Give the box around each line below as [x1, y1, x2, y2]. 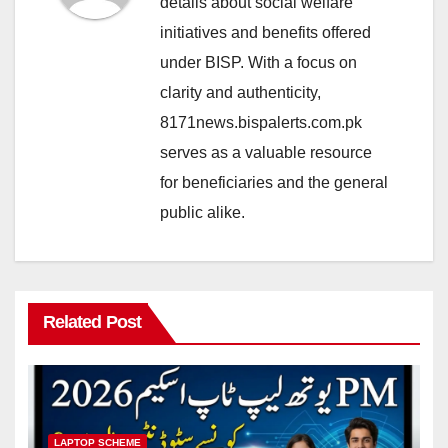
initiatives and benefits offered [160, 23, 371, 41]
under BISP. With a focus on [160, 53, 357, 71]
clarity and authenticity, [160, 83, 321, 101]
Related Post [42, 312, 141, 333]
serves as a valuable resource [160, 143, 372, 161]
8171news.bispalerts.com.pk [160, 113, 362, 131]
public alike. [160, 203, 245, 221]
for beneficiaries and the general [160, 173, 388, 191]
